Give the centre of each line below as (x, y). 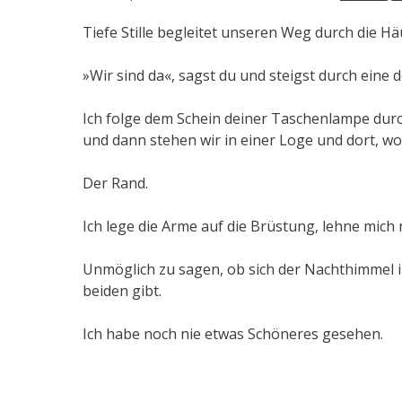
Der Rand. (115, 183)
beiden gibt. (122, 290)
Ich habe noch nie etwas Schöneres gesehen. (233, 333)
